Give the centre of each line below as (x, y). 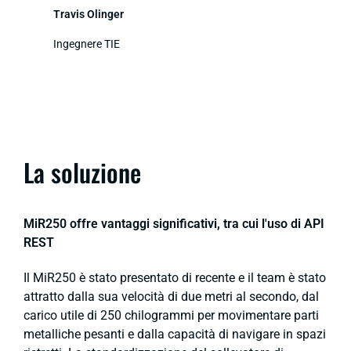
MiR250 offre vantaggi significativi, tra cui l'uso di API (174, 223)
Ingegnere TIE (87, 43)
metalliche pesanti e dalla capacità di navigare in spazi (175, 335)
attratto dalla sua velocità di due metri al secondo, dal (171, 297)
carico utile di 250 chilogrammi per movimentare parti (171, 316)
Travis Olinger (89, 14)
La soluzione (82, 172)
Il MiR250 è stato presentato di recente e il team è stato (175, 278)
